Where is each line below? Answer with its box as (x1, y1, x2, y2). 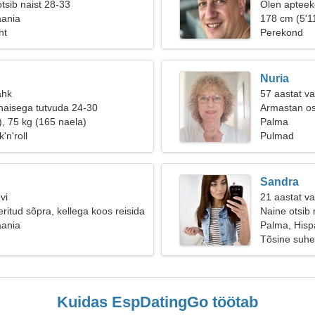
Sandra (260, 176, 299, 188)
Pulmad (260, 130, 294, 141)
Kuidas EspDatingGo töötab (57, 293, 258, 311)
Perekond (260, 27, 303, 38)
